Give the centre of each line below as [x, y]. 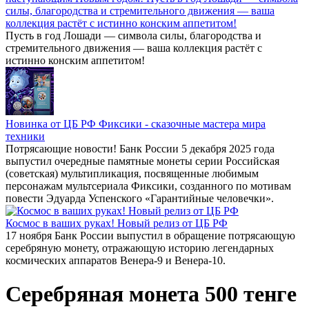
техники [25, 136]
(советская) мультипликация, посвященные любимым [132, 173]
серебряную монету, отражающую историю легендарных [140, 248]
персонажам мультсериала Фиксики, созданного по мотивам [148, 186]
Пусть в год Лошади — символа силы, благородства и [133, 36]
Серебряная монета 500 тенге [151, 294]
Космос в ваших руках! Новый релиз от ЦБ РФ [117, 223]
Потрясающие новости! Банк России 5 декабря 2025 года [140, 149]
